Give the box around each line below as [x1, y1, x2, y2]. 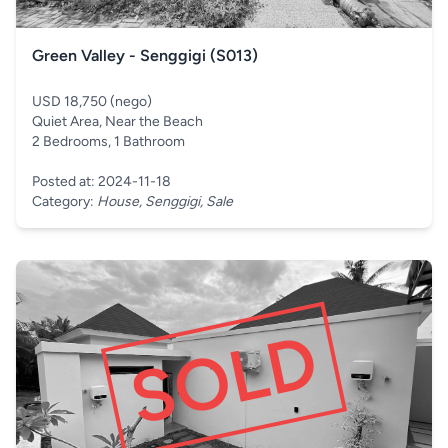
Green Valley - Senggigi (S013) [32, 46, 258, 65]
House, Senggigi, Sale [97, 193, 233, 210]
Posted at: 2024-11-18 [32, 173, 171, 190]
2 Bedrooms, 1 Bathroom [32, 133, 185, 150]
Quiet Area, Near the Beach [32, 113, 203, 130]
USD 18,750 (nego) [32, 93, 152, 110]
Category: [32, 193, 97, 210]
